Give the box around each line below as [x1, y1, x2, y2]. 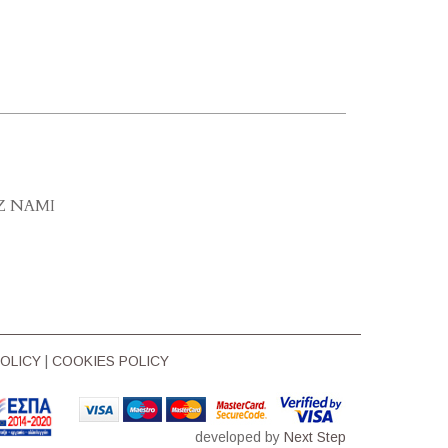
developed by [195, 429, 284, 445]
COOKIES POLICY [51, 353, 169, 369]
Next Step [284, 429, 346, 445]
